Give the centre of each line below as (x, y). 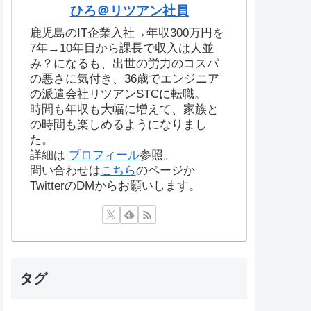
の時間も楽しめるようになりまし (118, 124)
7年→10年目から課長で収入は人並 (121, 48)
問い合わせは (65, 170)
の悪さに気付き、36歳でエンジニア (124, 78)
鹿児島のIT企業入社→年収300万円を (127, 33)
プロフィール (104, 155)
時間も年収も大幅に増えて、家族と (124, 109)
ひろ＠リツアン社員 (129, 11)
